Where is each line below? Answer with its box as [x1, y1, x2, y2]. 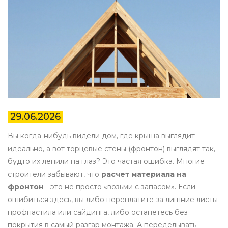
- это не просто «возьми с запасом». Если [44, 182, 195, 192]
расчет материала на [101, 169, 186, 179]
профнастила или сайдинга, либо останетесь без [8, 208, 188, 217]
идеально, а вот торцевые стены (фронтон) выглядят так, [8, 144, 215, 154]
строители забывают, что [8, 169, 101, 179]
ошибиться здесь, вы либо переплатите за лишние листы [8, 195, 218, 205]
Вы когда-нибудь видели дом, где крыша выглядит [8, 131, 195, 141]
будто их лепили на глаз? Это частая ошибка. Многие [8, 157, 205, 166]
